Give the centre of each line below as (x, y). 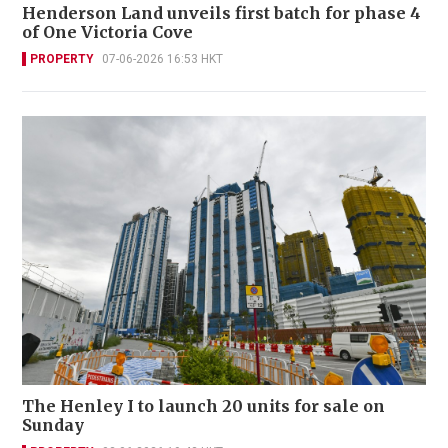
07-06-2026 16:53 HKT (162, 58)
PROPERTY (62, 58)
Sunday (53, 425)
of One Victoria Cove (107, 31)
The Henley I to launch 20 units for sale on (203, 406)
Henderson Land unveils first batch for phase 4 (221, 12)
